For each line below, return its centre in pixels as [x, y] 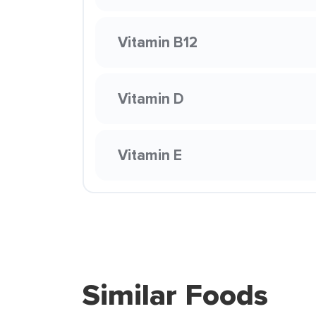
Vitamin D [151, 98]
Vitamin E [150, 155]
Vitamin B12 [158, 42]
